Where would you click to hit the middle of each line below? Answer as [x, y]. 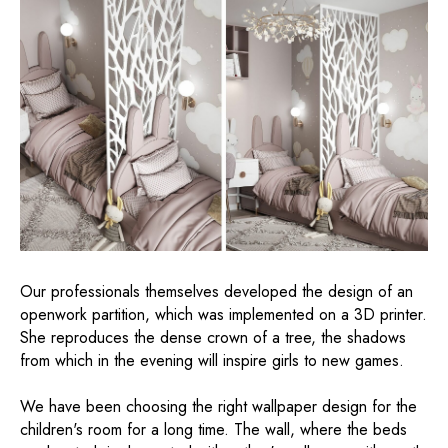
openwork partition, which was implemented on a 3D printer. [223, 314]
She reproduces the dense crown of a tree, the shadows [213, 337]
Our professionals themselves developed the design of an [216, 291]
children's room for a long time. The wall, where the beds [213, 429]
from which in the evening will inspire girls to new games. [212, 360]
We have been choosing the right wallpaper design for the [218, 406]
